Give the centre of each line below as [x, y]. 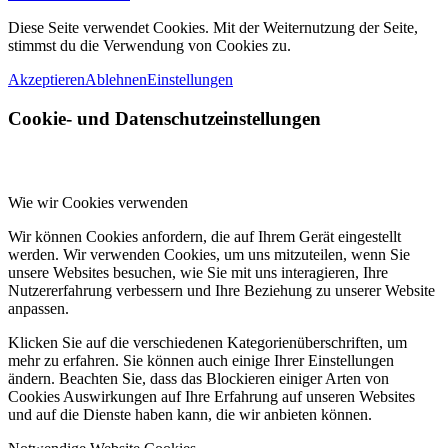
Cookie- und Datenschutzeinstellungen [164, 118]
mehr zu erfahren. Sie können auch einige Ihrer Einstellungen [201, 361]
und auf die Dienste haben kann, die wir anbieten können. [190, 415]
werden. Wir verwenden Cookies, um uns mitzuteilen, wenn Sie [209, 255]
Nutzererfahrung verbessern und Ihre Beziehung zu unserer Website [221, 291]
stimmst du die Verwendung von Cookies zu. [149, 46]
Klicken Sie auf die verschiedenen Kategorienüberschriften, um [207, 343]
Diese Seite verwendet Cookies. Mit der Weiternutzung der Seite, [213, 28]
